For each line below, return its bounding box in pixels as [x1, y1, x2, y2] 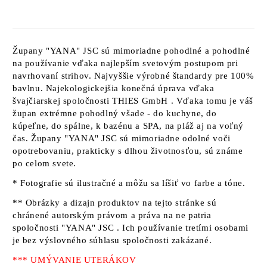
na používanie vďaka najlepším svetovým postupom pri [13, 58, 238, 68]
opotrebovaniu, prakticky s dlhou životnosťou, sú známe [13, 146, 243, 156]
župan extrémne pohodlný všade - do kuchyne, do [13, 108, 217, 118]
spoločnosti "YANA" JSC [13, 223, 114, 232]
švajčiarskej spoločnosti [13, 96, 113, 105]
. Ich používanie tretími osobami [114, 223, 249, 232]
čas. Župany [13, 133, 65, 143]
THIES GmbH [112, 96, 169, 105]
